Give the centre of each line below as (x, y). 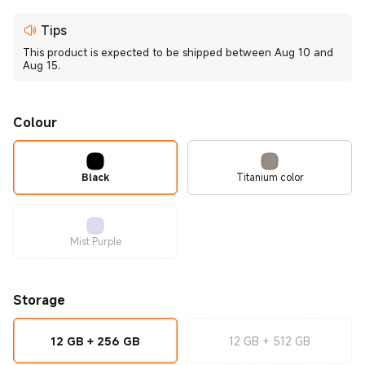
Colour (35, 122)
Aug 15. (42, 65)
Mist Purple (95, 241)
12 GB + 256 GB (95, 341)
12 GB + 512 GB (270, 341)
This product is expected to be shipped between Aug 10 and (178, 52)
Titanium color (270, 176)
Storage (39, 300)
